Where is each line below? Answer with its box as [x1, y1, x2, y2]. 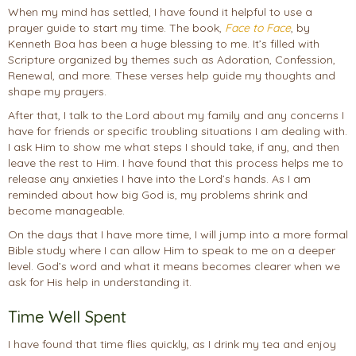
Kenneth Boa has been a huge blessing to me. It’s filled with [8, 37, 319, 52]
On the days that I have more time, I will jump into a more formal [8, 227, 348, 242]
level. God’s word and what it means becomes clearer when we [8, 259, 340, 274]
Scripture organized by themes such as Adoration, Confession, [8, 52, 335, 68]
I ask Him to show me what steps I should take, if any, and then [8, 140, 339, 155]
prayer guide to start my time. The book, [8, 21, 225, 36]
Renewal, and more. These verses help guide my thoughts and [8, 68, 335, 83]
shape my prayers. [8, 84, 106, 99]
